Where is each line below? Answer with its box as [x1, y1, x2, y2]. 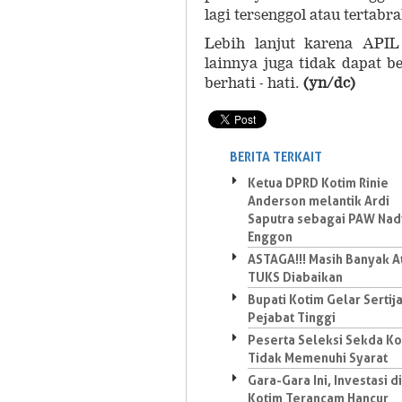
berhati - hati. [205, 74, 300, 92]
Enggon [248, 229, 293, 244]
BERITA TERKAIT [230, 149, 322, 164]
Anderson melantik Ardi [248, 193, 389, 208]
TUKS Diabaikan [248, 269, 343, 284]
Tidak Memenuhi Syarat [248, 350, 388, 365]
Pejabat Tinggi [248, 310, 336, 325]
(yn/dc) [300, 74, 355, 92]
